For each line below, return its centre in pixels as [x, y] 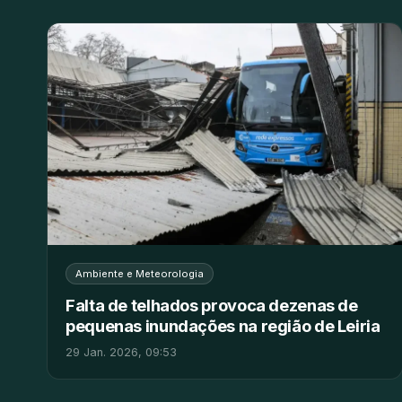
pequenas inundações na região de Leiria [223, 325]
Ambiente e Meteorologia [140, 273]
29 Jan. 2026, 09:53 [121, 352]
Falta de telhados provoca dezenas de [212, 305]
